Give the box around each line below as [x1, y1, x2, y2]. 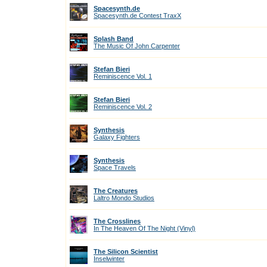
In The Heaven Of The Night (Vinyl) [94, 225, 195, 232]
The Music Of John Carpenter [94, 42, 180, 49]
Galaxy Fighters [94, 133, 140, 141]
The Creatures [94, 187, 138, 194]
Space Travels [94, 164, 136, 171]
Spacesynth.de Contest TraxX [94, 12, 181, 19]
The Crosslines [94, 218, 141, 225]
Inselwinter [94, 255, 125, 262]
